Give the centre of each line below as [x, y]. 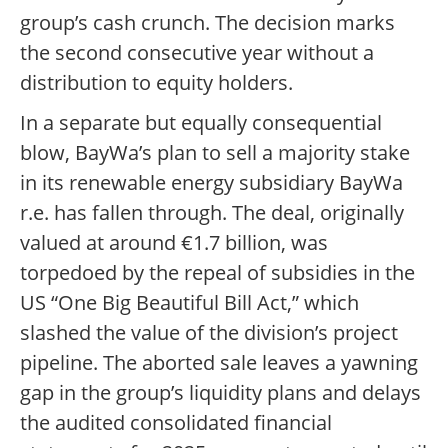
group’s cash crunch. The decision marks [207, 23]
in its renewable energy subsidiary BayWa [211, 183]
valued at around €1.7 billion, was [174, 243]
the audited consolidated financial [176, 423]
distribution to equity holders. [156, 83]
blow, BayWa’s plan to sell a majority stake [215, 153]
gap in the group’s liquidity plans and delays [220, 393]
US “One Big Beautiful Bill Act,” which [189, 303]
